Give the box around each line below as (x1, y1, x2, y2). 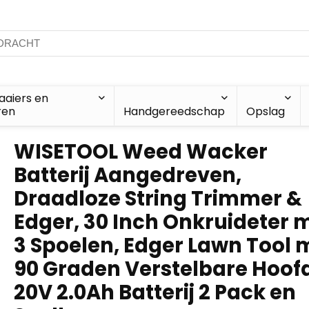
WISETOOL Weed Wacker (14, 138, 268, 166)
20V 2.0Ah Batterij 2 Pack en (14, 279, 296, 306)
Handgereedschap (123, 103, 225, 119)
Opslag (246, 103, 285, 119)
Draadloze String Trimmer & (14, 185, 302, 212)
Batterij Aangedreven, (14, 161, 241, 189)
